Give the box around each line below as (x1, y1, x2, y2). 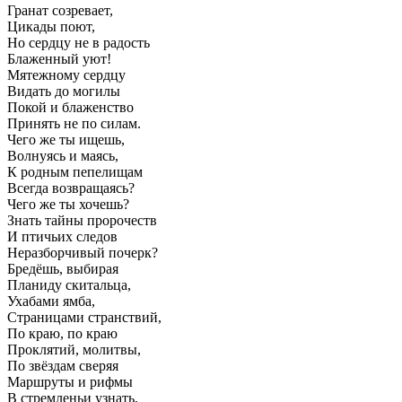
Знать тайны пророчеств (7, 212, 157, 228)
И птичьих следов (7, 228, 118, 244)
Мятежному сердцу (7, 66, 126, 83)
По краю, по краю (7, 325, 118, 341)
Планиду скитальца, (7, 276, 131, 293)
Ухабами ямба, (7, 293, 95, 309)
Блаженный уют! (7, 50, 111, 66)
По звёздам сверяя (7, 357, 118, 373)
